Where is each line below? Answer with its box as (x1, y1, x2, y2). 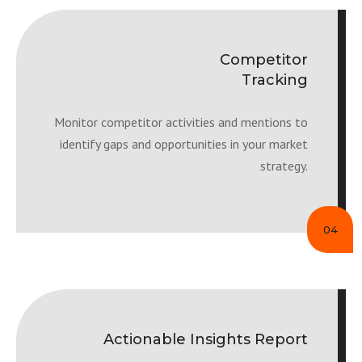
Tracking (242, 71, 308, 89)
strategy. (260, 158, 308, 174)
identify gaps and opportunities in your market (60, 136, 308, 152)
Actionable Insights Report (103, 330, 308, 348)
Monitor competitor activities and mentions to (54, 114, 308, 130)
